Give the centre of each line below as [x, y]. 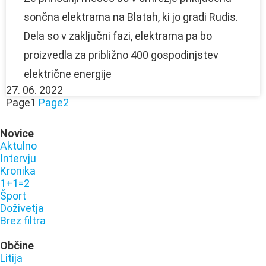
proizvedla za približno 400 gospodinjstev [121, 55]
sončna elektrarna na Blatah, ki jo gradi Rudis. [131, 17]
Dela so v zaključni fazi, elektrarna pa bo [118, 36]
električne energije [68, 74]
